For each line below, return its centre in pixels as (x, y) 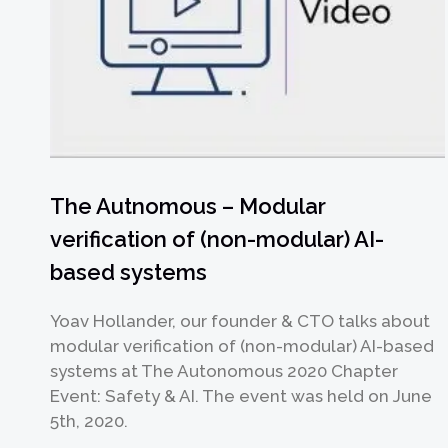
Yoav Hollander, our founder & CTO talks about (240, 320)
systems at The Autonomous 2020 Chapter (224, 370)
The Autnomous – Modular (188, 205)
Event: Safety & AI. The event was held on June (241, 395)
